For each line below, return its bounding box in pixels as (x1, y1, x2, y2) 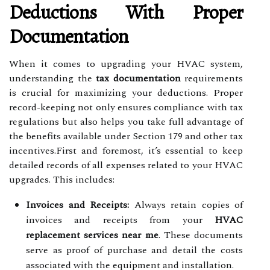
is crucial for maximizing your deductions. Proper (9, 85, 243, 100)
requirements (180, 71, 243, 86)
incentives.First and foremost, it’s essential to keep (9, 143, 243, 158)
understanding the (9, 71, 96, 86)
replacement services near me (26, 227, 159, 242)
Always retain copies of (129, 197, 243, 212)
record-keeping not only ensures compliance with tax (9, 99, 243, 115)
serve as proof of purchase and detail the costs (26, 242, 243, 257)
